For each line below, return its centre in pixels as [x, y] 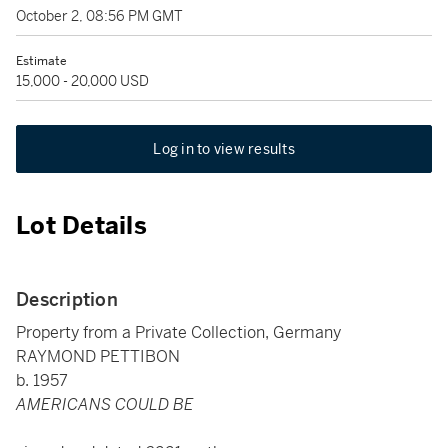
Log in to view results [224, 149]
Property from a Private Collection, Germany [178, 332]
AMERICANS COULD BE [105, 404]
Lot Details [81, 226]
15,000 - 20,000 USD [82, 81]
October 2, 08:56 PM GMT [99, 16]
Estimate [41, 61]
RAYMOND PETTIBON [98, 356]
